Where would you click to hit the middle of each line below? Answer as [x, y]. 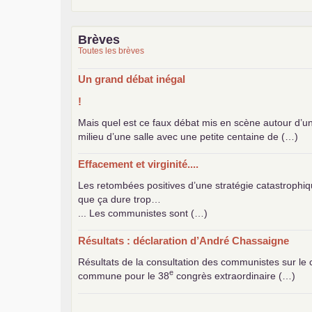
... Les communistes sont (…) [143, 213]
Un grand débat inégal [132, 79]
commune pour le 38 [124, 275]
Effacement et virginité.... [138, 164]
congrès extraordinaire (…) [234, 275]
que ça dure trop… [119, 199]
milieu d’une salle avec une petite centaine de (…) [188, 136]
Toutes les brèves [111, 50]
